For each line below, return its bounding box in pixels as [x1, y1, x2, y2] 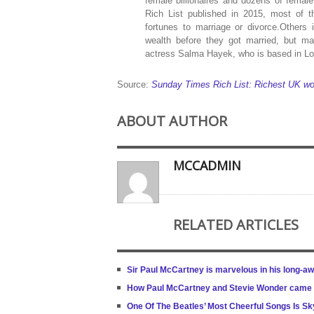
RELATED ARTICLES [173, 215, 299, 234]
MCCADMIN [173, 157, 241, 174]
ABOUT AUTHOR [117, 111, 227, 130]
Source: [117, 79, 151, 90]
